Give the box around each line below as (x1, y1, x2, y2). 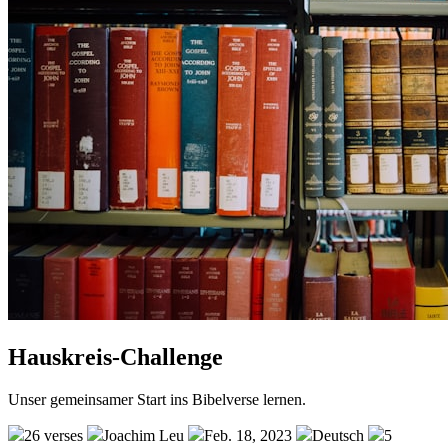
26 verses (24, 426, 83, 444)
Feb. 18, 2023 (204, 426, 292, 444)
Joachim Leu (103, 426, 184, 444)
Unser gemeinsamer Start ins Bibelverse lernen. (8, 390, 306, 408)
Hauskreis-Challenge (8, 343, 223, 370)
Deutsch (312, 426, 364, 444)
